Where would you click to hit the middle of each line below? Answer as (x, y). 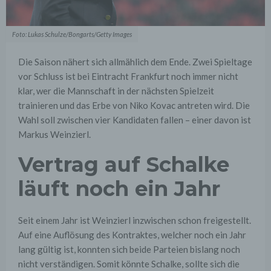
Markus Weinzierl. (54, 135)
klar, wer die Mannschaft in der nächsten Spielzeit (116, 91)
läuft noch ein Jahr (119, 189)
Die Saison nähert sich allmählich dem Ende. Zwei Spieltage (135, 62)
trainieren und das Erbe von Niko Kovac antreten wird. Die (134, 106)
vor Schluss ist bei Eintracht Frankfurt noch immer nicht (128, 77)
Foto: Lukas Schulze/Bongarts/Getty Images (72, 34)
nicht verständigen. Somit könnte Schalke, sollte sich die (129, 264)
